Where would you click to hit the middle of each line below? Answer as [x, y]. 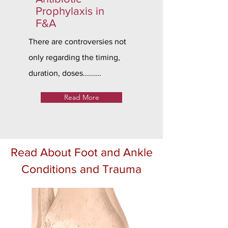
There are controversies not [77, 41]
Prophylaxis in [70, 11]
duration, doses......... [65, 73]
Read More [81, 97]
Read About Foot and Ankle [81, 152]
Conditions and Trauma [81, 169]
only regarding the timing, [74, 57]
